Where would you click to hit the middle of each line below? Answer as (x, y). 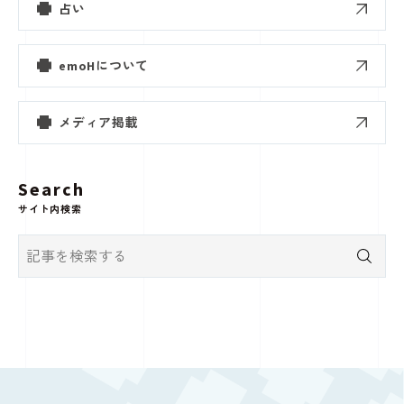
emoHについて (104, 65)
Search (51, 188)
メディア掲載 (99, 122)
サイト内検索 (50, 209)
